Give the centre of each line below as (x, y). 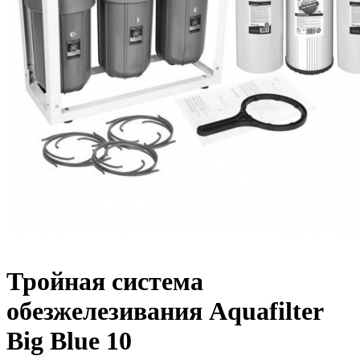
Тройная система (105, 282)
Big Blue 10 (69, 341)
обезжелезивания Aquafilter (165, 311)
